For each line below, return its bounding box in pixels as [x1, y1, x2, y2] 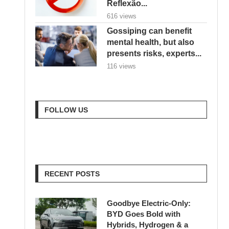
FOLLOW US [44, 105, 88, 114]
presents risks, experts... [107, 49, 202, 58]
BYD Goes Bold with [107, 209, 181, 218]
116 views [107, 62, 136, 70]
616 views [107, 12, 137, 20]
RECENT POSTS [44, 169, 100, 178]
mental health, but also [107, 37, 195, 47]
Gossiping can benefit [107, 26, 192, 35]
